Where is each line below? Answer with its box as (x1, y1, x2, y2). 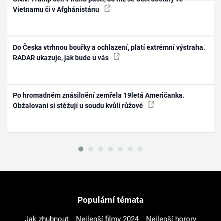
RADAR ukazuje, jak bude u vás (13, 53, 110, 62)
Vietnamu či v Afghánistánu (13, 5, 101, 13)
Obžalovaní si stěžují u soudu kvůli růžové (13, 102, 145, 110)
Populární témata (77, 194, 144, 205)
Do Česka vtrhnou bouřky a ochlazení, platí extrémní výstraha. (13, 43, 206, 51)
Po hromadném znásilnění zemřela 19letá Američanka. (13, 91, 185, 99)
